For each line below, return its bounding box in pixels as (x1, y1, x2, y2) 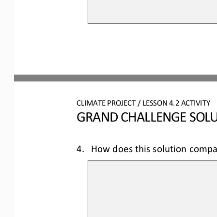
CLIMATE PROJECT (77, 97, 136, 107)
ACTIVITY (181, 97, 212, 107)
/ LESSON (137, 97, 170, 107)
